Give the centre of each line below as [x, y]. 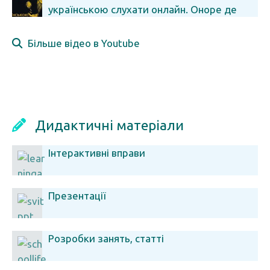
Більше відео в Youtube [81, 43]
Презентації [77, 196]
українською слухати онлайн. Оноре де [143, 9]
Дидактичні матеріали [109, 125]
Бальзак [32, 24]
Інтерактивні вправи [97, 153]
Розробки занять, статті [106, 238]
